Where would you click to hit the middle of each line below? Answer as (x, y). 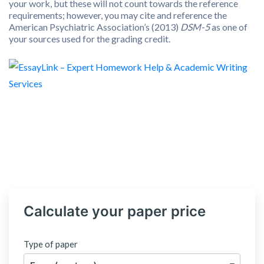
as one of (229, 27)
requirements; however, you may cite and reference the (118, 15)
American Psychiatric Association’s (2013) (95, 27)
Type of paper (51, 244)
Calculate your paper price (115, 211)
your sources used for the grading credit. (90, 39)
